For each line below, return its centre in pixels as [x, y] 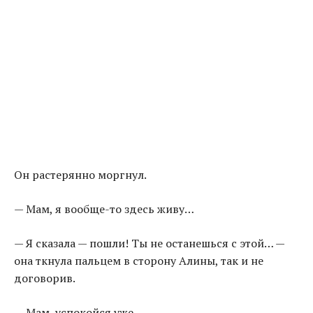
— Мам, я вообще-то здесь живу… [104, 209]
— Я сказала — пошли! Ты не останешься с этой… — [149, 243]
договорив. [45, 278]
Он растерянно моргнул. [80, 175]
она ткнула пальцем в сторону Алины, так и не [139, 261]
